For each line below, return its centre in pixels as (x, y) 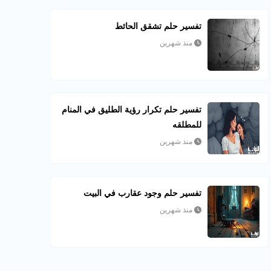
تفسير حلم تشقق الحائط (158, 26)
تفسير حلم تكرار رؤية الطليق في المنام (132, 109)
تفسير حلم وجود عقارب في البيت (143, 193)
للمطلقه (187, 125)
